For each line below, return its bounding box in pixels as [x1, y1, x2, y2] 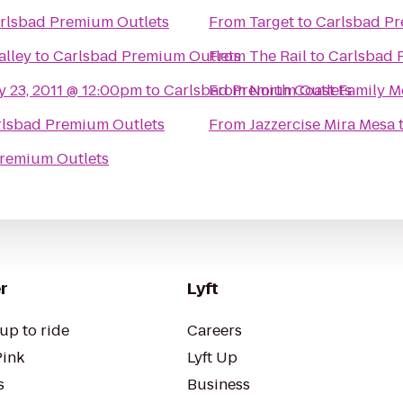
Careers [187, 320, 242, 341]
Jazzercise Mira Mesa [249, 114, 395, 135]
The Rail [249, 46, 307, 67]
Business [187, 374, 250, 395]
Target [249, 12, 294, 32]
